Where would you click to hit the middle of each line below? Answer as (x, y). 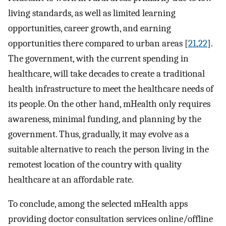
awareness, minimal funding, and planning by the (105, 119)
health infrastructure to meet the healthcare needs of (111, 89)
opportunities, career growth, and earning (90, 28)
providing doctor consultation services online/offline (110, 219)
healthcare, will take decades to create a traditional (106, 73)
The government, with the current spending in (98, 58)
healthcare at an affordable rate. (71, 179)
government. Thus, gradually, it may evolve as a (99, 134)
